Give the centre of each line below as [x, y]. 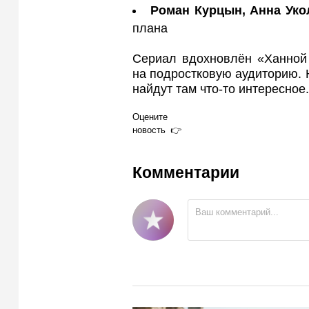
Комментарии [186, 173]
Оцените [150, 117]
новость [149, 130]
